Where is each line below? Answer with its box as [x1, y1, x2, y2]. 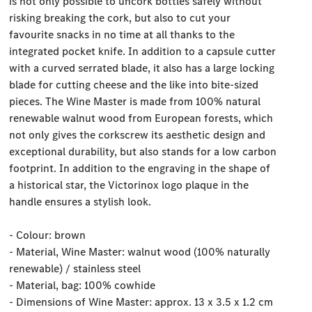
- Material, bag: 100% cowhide [9, 278, 156, 293]
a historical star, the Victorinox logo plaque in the [9, 178, 249, 193]
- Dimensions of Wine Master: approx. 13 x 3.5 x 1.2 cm [9, 295, 274, 310]
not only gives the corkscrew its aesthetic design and [9, 127, 266, 143]
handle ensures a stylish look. [9, 194, 152, 210]
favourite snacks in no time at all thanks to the [9, 27, 235, 42]
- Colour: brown [9, 228, 86, 243]
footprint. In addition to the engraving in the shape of [9, 161, 271, 176]
